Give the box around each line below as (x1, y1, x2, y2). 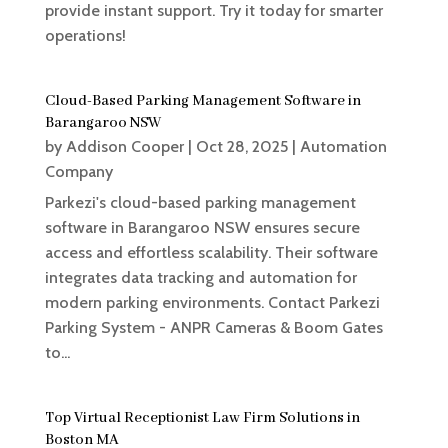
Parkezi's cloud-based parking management (44, 193, 356, 213)
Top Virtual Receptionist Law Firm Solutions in (44, 409, 360, 428)
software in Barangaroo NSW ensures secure (44, 218, 360, 238)
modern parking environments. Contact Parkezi (44, 293, 380, 313)
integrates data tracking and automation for (44, 268, 357, 288)
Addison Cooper (65, 137, 184, 157)
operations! (44, 26, 126, 46)
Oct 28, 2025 (195, 137, 288, 157)
